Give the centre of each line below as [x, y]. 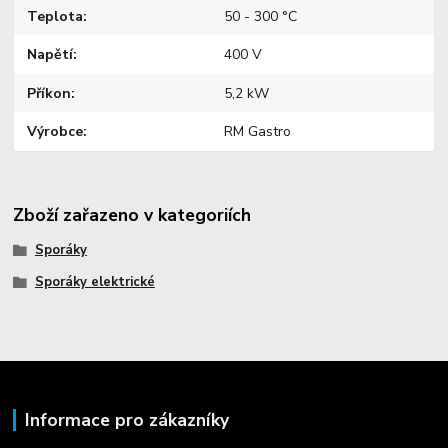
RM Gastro [257, 132]
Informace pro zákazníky [126, 419]
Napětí [50, 55]
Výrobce [55, 132]
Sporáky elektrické [94, 282]
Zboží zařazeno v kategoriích [132, 215]
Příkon [49, 93]
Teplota [55, 16]
